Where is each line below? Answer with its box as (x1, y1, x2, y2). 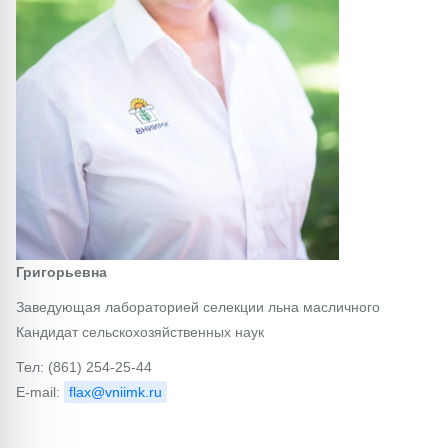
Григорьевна (16, 263, 107, 280)
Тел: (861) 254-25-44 (16, 358, 152, 375)
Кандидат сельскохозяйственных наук (16, 323, 264, 340)
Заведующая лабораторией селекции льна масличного (16, 298, 380, 315)
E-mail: (16, 383, 64, 400)
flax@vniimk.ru (69, 383, 162, 400)
